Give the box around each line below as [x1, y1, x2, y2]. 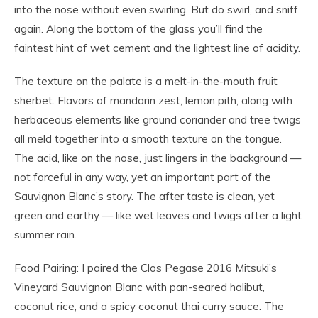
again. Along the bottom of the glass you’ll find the [14, 22, 263, 36]
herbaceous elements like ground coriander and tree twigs [14, 113, 301, 127]
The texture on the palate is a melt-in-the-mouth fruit [14, 75, 278, 89]
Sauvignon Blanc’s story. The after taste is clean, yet [14, 190, 275, 204]
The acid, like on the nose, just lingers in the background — [14, 151, 301, 165]
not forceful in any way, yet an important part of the [14, 170, 271, 185]
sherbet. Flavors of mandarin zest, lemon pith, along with [14, 94, 292, 108]
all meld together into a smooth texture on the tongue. [14, 132, 282, 146]
